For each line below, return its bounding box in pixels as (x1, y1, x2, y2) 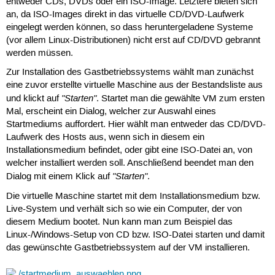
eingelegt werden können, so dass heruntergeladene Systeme (6, 22, 253, 34)
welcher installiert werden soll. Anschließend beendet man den (6, 158, 254, 169)
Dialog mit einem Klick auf (6, 171, 112, 183)
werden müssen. (6, 48, 73, 60)
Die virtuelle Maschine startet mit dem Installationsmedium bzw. (6, 190, 260, 202)
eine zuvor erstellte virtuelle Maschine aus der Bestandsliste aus (6, 80, 263, 91)
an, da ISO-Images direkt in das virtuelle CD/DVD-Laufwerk (6, 9, 244, 21)
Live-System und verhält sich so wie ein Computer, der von (6, 203, 242, 215)
